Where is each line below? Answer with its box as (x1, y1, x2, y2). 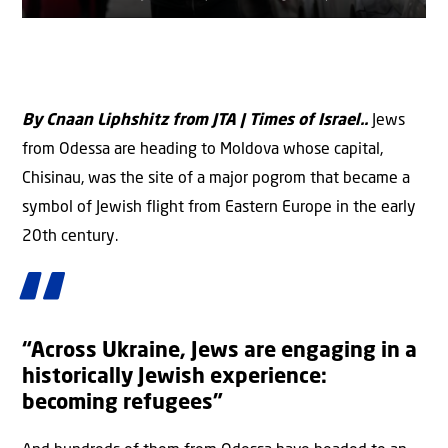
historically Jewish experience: (22, 366, 327, 388)
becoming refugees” (22, 392, 223, 414)
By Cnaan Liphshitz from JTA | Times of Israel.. (22, 112, 368, 129)
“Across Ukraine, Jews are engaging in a (22, 340, 417, 362)
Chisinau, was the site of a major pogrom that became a (22, 170, 410, 187)
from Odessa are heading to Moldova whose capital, (22, 141, 383, 158)
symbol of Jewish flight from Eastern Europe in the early (22, 199, 416, 216)
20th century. (22, 228, 118, 245)
